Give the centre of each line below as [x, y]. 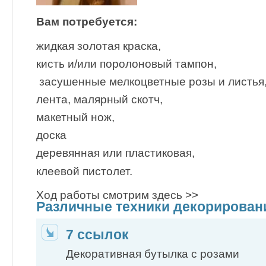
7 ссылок [97, 234]
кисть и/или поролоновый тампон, [126, 64]
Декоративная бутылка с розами [153, 254]
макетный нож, [75, 118]
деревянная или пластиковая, [115, 153]
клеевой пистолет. [84, 171]
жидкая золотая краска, [99, 46]
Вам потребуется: [87, 22]
